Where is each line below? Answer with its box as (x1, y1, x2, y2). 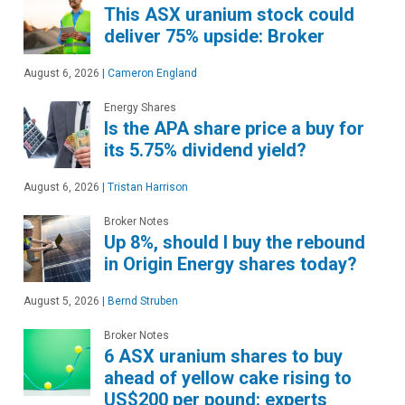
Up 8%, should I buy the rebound (104, 231, 365, 253)
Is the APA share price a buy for (104, 118, 364, 139)
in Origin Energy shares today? (104, 253, 357, 275)
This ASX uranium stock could (104, 4, 354, 25)
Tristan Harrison (105, 181, 188, 193)
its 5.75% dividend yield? (104, 139, 306, 161)
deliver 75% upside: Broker (104, 25, 325, 47)
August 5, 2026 (24, 295, 99, 307)
